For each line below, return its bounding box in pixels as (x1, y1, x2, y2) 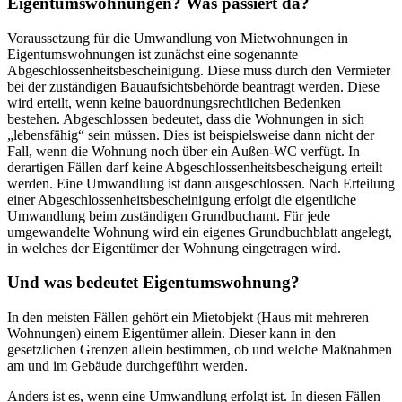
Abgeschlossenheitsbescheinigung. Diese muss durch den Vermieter (7, 62, 390, 78)
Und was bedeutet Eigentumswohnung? (7, 273, 300, 293)
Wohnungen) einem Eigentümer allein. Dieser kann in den (7, 326, 336, 342)
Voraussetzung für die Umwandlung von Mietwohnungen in (7, 30, 348, 46)
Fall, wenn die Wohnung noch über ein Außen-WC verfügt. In (7, 143, 360, 159)
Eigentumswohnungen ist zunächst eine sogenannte (7, 46, 298, 62)
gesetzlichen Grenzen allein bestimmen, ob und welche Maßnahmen (7, 342, 392, 358)
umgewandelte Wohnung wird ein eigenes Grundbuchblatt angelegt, (7, 223, 392, 240)
